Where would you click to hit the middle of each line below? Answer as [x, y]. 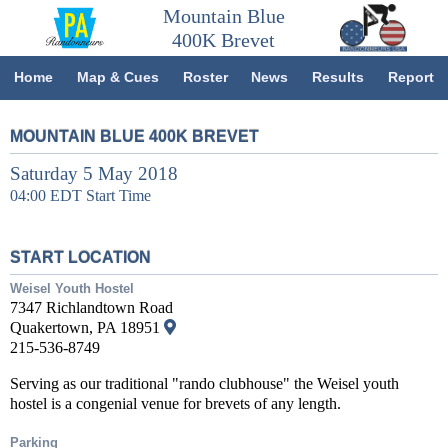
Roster [205, 77]
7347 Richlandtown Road [91, 308]
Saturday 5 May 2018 [94, 173]
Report [410, 77]
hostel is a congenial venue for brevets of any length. [175, 404]
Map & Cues [117, 77]
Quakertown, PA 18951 [87, 328]
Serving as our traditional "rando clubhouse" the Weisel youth [204, 384]
